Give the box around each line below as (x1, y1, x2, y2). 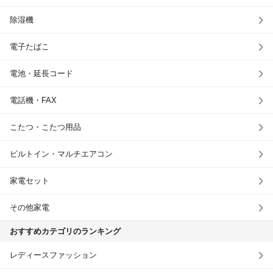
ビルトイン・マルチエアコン (10, 149, 113, 158)
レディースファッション (10, 250, 97, 260)
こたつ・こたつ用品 (10, 122, 81, 132)
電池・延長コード (10, 69, 73, 78)
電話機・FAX (10, 96, 57, 105)
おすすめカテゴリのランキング (10, 227, 121, 236)
